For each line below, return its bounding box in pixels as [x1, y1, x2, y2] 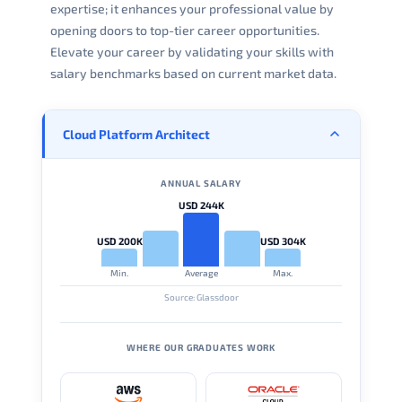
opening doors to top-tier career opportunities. [50, 22, 319, 38]
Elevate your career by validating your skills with [50, 43, 334, 59]
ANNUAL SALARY [161, 177, 241, 188]
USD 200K [96, 234, 143, 247]
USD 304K [259, 234, 306, 247]
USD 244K [178, 198, 224, 211]
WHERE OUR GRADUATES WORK [126, 341, 276, 353]
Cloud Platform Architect [63, 126, 210, 142]
